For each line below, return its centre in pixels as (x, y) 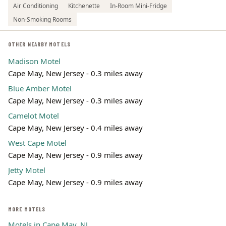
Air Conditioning (36, 6)
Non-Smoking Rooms (42, 19)
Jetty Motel (27, 170)
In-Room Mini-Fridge (138, 6)
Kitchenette (84, 6)
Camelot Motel (34, 116)
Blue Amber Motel (40, 88)
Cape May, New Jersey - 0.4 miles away (75, 128)
